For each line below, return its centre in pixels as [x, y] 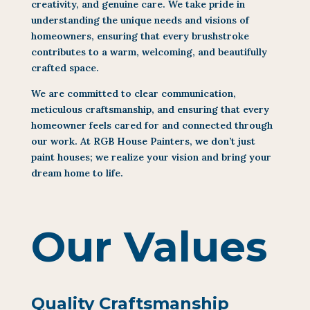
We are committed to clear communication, [133, 93]
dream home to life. [77, 173]
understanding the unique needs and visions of [140, 20]
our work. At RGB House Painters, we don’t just [143, 141]
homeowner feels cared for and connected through [152, 125]
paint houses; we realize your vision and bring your [151, 157]
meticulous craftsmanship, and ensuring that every [150, 109]
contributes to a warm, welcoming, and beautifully [149, 52]
